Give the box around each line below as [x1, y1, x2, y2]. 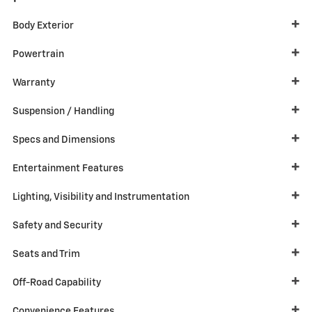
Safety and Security [13, 221, 102, 231]
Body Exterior [13, 21, 74, 31]
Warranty [13, 78, 55, 88]
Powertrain [13, 49, 64, 60]
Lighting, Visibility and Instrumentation [13, 192, 189, 203]
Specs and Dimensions [13, 135, 115, 146]
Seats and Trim [13, 249, 80, 260]
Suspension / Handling [13, 107, 114, 117]
